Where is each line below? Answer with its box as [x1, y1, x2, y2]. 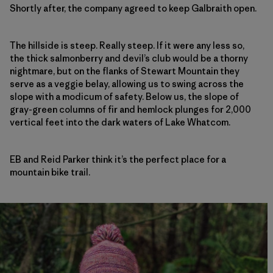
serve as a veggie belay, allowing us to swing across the [10, 77, 244, 90]
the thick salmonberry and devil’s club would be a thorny [10, 52, 248, 64]
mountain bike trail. [10, 166, 90, 178]
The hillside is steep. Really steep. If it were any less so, [10, 39, 244, 51]
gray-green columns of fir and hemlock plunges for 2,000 [10, 103, 251, 115]
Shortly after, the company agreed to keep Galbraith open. [10, 2, 257, 14]
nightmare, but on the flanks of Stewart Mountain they [10, 65, 239, 77]
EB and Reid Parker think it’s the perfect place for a [10, 153, 226, 165]
